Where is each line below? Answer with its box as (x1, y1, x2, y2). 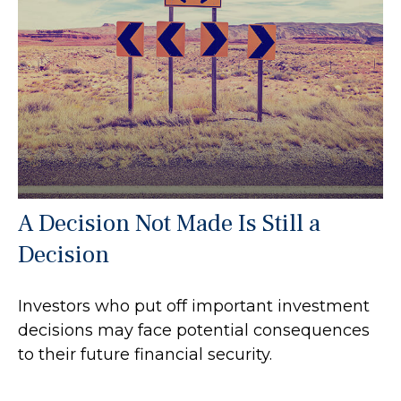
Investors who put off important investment (18, 295, 370, 316)
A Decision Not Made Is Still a (18, 207, 320, 239)
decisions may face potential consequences (18, 320, 370, 340)
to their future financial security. (18, 344, 272, 364)
